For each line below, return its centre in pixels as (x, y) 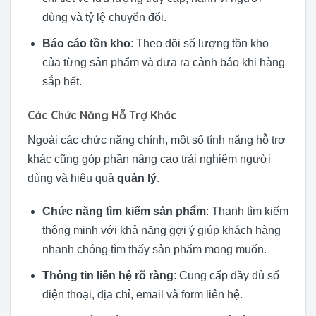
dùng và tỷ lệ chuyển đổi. (104, 18)
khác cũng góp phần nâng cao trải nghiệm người (149, 159)
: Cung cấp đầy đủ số (226, 276)
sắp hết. (62, 81)
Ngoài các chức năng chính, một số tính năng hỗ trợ (157, 140)
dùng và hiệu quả (72, 178)
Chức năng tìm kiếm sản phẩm (124, 212)
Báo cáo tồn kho (86, 43)
